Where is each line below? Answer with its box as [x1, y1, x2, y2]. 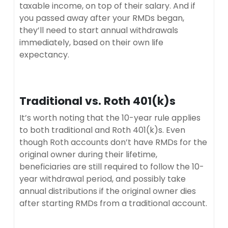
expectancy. [19, 48, 69, 61]
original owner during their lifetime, [19, 148, 157, 160]
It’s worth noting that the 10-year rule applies [19, 111, 201, 124]
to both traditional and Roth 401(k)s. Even [19, 124, 185, 136]
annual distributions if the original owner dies [19, 185, 196, 197]
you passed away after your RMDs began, [19, 12, 184, 24]
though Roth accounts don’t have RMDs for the [19, 136, 207, 148]
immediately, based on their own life [19, 36, 163, 48]
